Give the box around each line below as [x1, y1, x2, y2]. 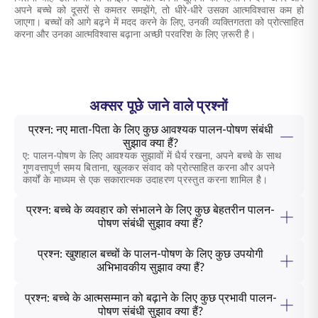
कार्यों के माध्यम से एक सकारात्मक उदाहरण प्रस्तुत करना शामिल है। [23, 175, 268, 185]
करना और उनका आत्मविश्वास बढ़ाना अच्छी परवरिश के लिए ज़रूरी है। [14, 30, 256, 40]
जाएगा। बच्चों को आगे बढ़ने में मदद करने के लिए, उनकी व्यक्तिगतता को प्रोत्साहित [14, 18, 304, 28]
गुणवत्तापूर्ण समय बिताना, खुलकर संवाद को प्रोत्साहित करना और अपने [23, 163, 275, 173]
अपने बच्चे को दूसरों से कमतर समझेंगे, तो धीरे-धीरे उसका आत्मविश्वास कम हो [14, 6, 304, 16]
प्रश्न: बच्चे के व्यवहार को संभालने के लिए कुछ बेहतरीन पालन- [26, 204, 275, 216]
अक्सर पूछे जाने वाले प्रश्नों [89, 99, 229, 114]
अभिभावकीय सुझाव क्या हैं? [97, 262, 204, 273]
